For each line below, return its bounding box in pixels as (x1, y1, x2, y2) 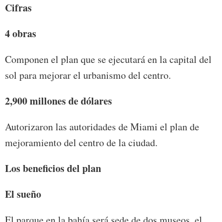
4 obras (5, 26, 36, 41)
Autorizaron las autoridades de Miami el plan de (5, 120, 199, 134)
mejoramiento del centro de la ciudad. (5, 136, 158, 150)
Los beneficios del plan (5, 161, 101, 176)
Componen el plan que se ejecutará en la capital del (5, 53, 212, 66)
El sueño (5, 187, 41, 202)
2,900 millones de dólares (5, 94, 112, 109)
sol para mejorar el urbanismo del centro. (5, 68, 171, 82)
